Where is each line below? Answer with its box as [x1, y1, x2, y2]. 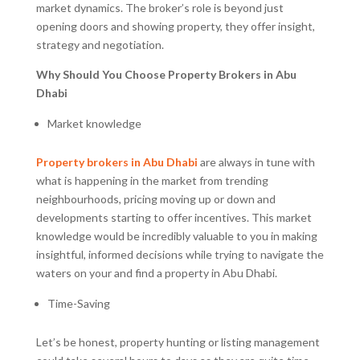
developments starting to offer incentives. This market [35, 210, 312, 224]
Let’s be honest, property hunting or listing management [35, 334, 320, 349]
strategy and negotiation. [35, 37, 164, 51]
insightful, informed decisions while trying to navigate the [35, 247, 324, 261]
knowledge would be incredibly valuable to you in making [35, 228, 317, 243]
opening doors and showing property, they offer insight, [35, 18, 315, 33]
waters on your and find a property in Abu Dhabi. [35, 265, 280, 280]
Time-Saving [47, 296, 110, 310]
